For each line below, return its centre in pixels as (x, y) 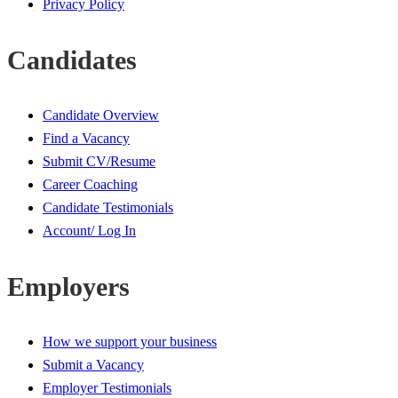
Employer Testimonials (107, 387)
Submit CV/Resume (99, 161)
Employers (68, 286)
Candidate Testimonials (108, 207)
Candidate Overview (101, 115)
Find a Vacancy (86, 138)
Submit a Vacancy (93, 364)
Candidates (72, 60)
